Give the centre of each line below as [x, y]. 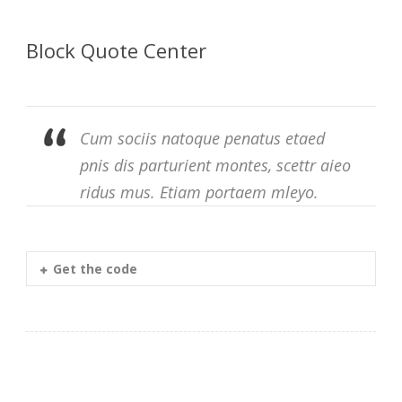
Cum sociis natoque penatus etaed [202, 138]
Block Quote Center [116, 50]
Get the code [95, 268]
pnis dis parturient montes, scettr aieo [215, 165]
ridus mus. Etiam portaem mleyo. [199, 192]
